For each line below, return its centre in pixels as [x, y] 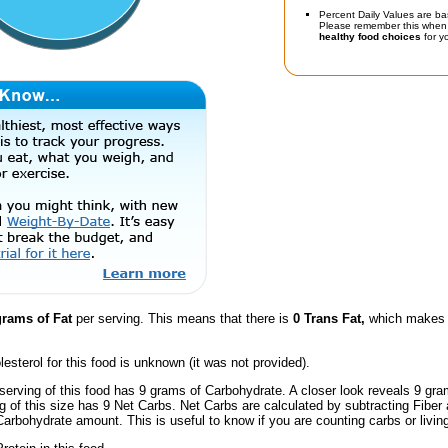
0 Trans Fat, [329, 319]
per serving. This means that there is [182, 319]
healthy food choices [370, 36]
